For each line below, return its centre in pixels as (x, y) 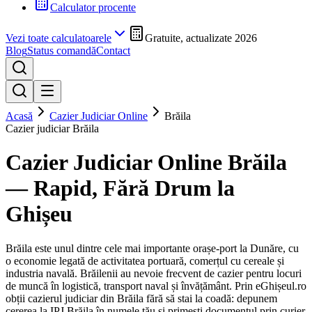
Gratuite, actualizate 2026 (201, 38)
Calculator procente (93, 7)
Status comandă (62, 50)
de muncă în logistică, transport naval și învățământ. (119, 286)
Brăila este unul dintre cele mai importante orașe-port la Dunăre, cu (152, 248)
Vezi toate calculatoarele (58, 38)
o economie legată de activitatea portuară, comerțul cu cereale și (145, 260)
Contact (113, 50)
